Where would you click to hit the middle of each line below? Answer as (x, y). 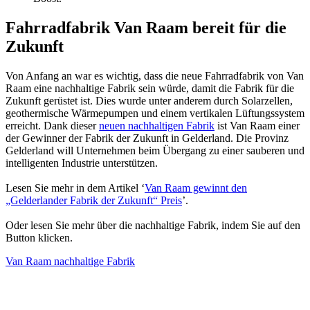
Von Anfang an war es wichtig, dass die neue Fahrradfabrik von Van (155, 76)
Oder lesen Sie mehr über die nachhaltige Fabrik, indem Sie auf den (153, 226)
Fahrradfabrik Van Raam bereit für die (146, 28)
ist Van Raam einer (257, 126)
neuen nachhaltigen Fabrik (157, 126)
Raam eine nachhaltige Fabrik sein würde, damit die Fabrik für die (150, 89)
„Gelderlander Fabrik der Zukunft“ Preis (94, 201)
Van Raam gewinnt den (196, 188)
